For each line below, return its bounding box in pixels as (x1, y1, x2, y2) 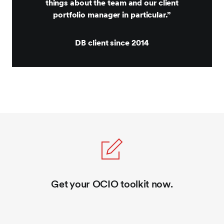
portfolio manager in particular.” (53, 10, 171, 19)
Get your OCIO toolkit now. (51, 178, 173, 190)
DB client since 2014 (75, 38, 149, 47)
